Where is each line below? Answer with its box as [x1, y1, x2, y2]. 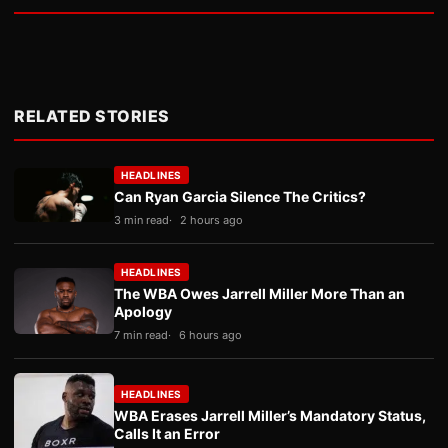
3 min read [114, 213, 169, 227]
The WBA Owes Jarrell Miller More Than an [114, 285, 405, 302]
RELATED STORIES [14, 106, 170, 126]
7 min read [114, 328, 168, 342]
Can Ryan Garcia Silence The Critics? [114, 188, 366, 205]
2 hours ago [180, 213, 243, 227]
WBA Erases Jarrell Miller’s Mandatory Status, [114, 407, 426, 424]
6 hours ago [179, 328, 242, 342]
